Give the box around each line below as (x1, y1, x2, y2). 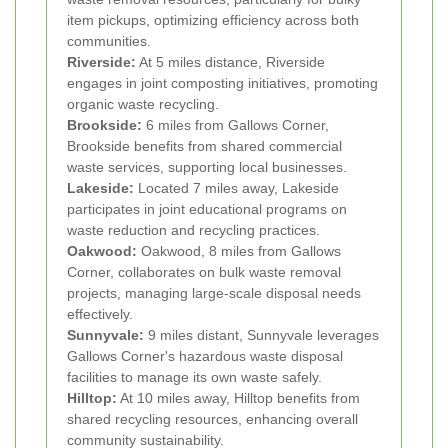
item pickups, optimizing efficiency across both (67, 11, 359, 28)
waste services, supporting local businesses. (67, 158, 347, 175)
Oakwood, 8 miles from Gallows (137, 242, 341, 259)
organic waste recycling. (67, 95, 219, 112)
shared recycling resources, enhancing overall (67, 410, 358, 427)
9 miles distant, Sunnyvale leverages (144, 326, 379, 343)
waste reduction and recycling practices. (67, 221, 320, 238)
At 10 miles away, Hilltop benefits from (117, 389, 360, 406)
